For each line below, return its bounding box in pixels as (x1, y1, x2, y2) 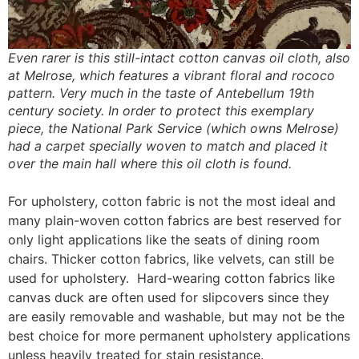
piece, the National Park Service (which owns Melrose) (8, 120, 339, 137)
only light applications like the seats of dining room (8, 232, 320, 248)
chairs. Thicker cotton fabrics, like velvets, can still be (8, 251, 334, 268)
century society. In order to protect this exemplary (8, 103, 314, 119)
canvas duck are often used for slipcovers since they (8, 289, 329, 306)
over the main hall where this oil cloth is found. (8, 155, 292, 172)
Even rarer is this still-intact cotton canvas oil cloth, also (8, 50, 350, 67)
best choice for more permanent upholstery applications (8, 328, 350, 345)
